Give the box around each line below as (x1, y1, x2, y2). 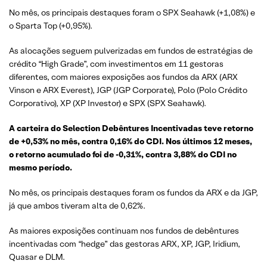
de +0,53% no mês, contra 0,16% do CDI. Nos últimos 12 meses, (9, 135, 252, 147)
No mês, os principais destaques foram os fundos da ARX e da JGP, (9, 187, 258, 198)
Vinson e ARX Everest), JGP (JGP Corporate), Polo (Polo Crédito (9, 84, 247, 95)
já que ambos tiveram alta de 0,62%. (9, 200, 145, 211)
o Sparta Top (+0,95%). (9, 20, 92, 31)
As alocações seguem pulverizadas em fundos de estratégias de (9, 45, 253, 56)
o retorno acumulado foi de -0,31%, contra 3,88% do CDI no (9, 148, 237, 160)
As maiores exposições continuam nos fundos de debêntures (9, 225, 239, 236)
